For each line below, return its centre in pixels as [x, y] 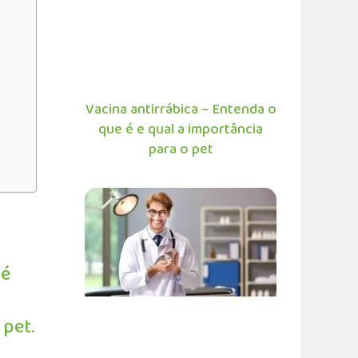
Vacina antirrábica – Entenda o [181, 109]
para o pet [181, 149]
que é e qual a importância [181, 129]
